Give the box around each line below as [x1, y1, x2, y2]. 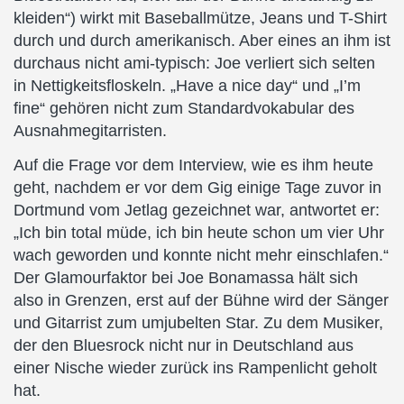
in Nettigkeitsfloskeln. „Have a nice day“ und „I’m [14, 77, 361, 95]
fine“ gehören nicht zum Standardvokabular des [14, 99, 354, 117]
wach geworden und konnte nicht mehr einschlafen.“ [14, 245, 389, 264]
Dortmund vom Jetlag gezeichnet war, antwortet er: [14, 200, 380, 219]
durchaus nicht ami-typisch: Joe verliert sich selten [14, 54, 375, 72]
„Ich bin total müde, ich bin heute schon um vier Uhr [14, 223, 384, 242]
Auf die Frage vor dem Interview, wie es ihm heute [14, 155, 373, 174]
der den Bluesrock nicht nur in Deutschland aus [14, 335, 353, 354]
